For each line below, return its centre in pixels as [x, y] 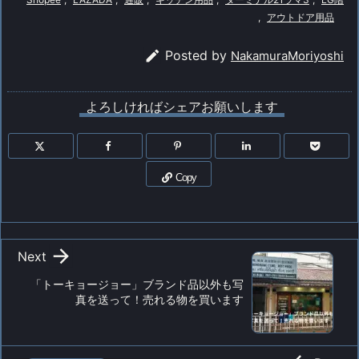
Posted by [198, 55]
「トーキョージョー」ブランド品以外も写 [137, 284]
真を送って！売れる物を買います [159, 299]
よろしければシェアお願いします [182, 106]
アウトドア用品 [301, 17]
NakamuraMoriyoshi [287, 55]
